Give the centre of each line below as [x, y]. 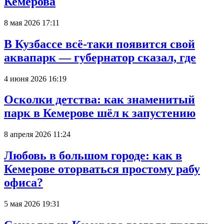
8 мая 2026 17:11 [32, 22]
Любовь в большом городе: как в [93, 156]
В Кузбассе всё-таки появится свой [99, 44]
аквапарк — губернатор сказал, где [100, 57]
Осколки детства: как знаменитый [99, 100]
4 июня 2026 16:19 [35, 78]
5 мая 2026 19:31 [32, 204]
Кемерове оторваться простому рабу [102, 169]
